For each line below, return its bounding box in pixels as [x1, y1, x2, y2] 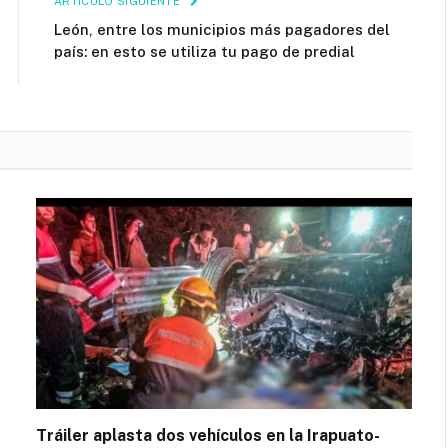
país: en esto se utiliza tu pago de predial [54, 42, 355, 60]
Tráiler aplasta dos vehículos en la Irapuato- [36, 426, 380, 445]
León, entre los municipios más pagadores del [54, 20, 390, 38]
